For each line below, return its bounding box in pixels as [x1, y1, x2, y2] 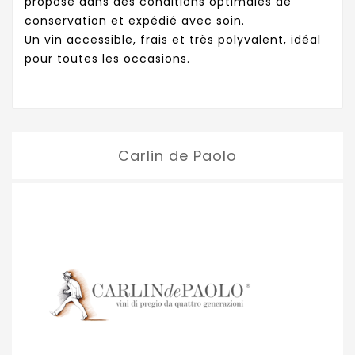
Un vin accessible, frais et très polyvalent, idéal [25, 32, 321, 48]
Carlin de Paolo [118, 146, 237, 166]
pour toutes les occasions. [25, 51, 190, 67]
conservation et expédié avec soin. [25, 13, 245, 29]
